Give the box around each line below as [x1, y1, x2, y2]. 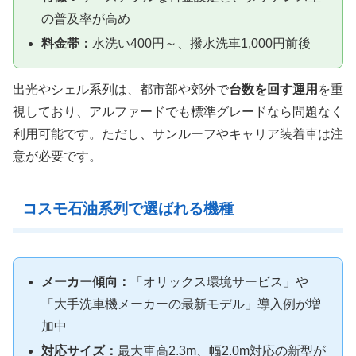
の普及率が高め [41, 11, 131, 25]
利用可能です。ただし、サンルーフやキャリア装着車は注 [13, 126, 343, 141]
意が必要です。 [13, 149, 102, 163]
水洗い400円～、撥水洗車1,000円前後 [92, 36, 311, 50]
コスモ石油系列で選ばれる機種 [21, 200, 234, 218]
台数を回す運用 [229, 82, 318, 96]
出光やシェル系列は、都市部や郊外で [13, 82, 229, 96]
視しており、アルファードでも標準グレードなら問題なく [13, 104, 343, 118]
